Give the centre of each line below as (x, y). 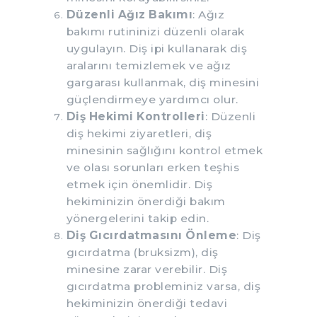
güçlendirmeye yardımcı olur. (152, 99)
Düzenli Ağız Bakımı (129, 14)
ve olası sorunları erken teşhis (152, 167)
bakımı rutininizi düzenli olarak (155, 31)
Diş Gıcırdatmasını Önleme (151, 235)
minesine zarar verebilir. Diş (146, 269)
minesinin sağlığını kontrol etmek (164, 150)
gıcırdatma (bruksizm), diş (142, 252)
